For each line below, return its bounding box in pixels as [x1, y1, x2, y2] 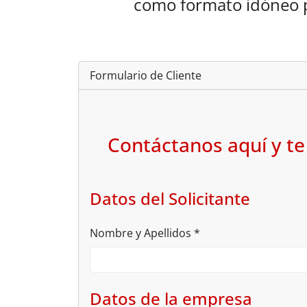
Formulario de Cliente [90, 67, 201, 83]
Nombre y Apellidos [90, 225, 194, 241]
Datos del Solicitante [90, 186, 250, 210]
